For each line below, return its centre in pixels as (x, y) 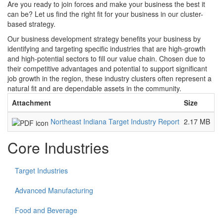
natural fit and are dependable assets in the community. (95, 88)
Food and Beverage (46, 210)
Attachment (31, 103)
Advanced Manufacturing (54, 191)
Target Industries (41, 171)
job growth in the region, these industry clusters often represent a (110, 79)
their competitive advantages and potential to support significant (107, 69)
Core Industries (58, 148)
